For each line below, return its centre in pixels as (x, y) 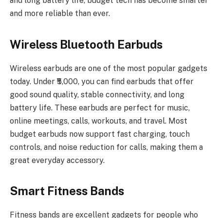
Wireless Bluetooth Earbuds (86, 44)
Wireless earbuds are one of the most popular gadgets (109, 68)
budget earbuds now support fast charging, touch (100, 134)
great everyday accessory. (57, 160)
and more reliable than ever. (60, 14)
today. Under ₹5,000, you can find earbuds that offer (102, 81)
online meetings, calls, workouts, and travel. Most (99, 121)
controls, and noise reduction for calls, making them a (106, 147)
